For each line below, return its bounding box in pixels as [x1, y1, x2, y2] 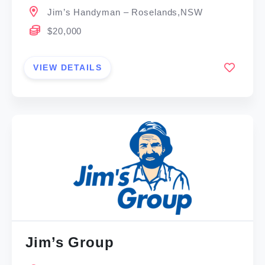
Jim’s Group [25, 234, 114, 251]
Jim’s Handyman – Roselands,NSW [47, 7, 203, 18]
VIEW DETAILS [33, 62, 102, 72]
